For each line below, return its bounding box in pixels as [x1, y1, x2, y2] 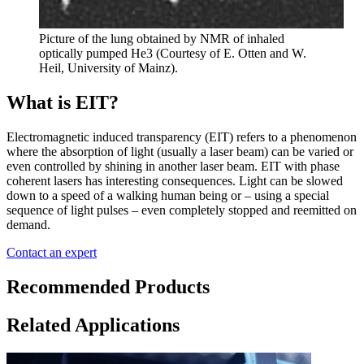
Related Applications [6, 314, 180, 336]
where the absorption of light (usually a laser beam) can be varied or [6, 144, 353, 158]
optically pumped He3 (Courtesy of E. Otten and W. [39, 46, 306, 61]
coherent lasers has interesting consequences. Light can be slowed [6, 173, 343, 188]
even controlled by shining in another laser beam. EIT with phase [6, 158, 340, 173]
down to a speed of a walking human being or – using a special [6, 188, 329, 202]
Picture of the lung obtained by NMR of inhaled [39, 32, 284, 46]
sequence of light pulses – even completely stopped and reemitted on [6, 202, 357, 217]
